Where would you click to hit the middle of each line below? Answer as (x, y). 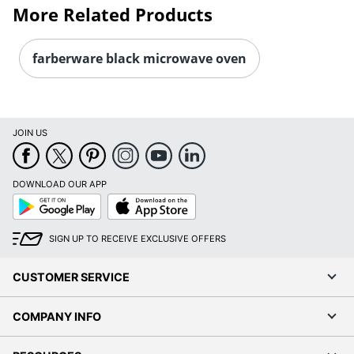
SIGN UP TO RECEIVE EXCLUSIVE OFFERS (137, 238)
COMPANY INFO (57, 316)
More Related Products (113, 14)
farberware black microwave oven (139, 58)
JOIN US (30, 132)
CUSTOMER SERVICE (71, 277)
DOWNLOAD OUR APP (60, 184)
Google (27, 198)
